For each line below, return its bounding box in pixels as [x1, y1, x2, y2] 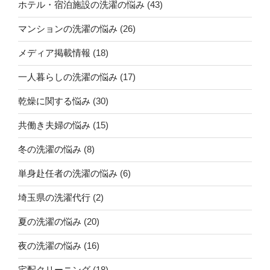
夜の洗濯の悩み [18, 240, 81, 251]
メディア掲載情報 [18, 48, 90, 58]
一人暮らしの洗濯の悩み [18, 72, 118, 83]
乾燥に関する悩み [18, 96, 90, 107]
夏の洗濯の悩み [18, 216, 81, 227]
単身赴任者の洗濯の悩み [18, 168, 118, 179]
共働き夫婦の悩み [18, 120, 90, 131]
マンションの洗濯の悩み [18, 24, 118, 34]
